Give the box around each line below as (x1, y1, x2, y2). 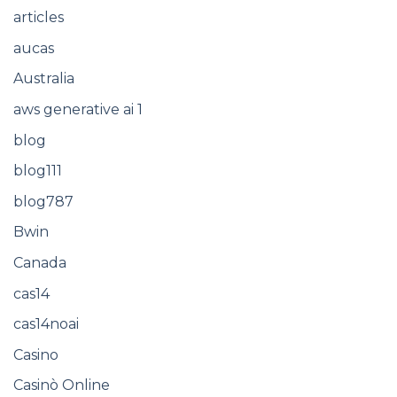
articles (13, 9, 64, 27)
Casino (13, 346, 58, 363)
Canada (13, 253, 66, 271)
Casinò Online (13, 377, 110, 394)
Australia (13, 70, 74, 88)
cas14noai (13, 315, 79, 333)
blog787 (13, 192, 74, 210)
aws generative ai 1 (13, 100, 143, 118)
